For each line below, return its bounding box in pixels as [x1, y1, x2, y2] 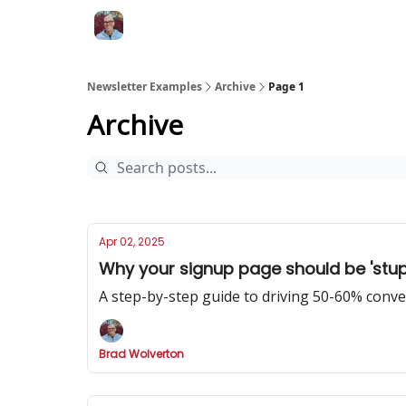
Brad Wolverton [99, 346, 184, 362]
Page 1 [268, 79, 304, 94]
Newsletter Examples [87, 79, 202, 94]
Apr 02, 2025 [99, 234, 165, 249]
